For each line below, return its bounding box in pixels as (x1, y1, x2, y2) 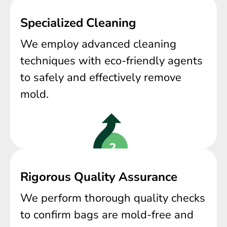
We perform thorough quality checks (20, 191, 205, 206)
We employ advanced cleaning (20, 36, 176, 52)
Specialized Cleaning (20, 14, 136, 31)
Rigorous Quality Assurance (20, 169, 177, 185)
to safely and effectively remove (20, 69, 181, 85)
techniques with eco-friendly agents (20, 53, 203, 68)
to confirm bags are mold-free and (20, 207, 194, 223)
